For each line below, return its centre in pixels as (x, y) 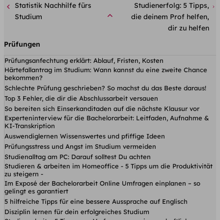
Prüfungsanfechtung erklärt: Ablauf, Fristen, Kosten (85, 60)
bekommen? (25, 77)
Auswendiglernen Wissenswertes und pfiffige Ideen (86, 136)
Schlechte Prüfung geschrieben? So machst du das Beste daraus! (106, 88)
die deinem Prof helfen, (170, 16)
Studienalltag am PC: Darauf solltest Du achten (79, 156)
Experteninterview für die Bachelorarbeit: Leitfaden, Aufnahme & (107, 118)
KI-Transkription (31, 125)
